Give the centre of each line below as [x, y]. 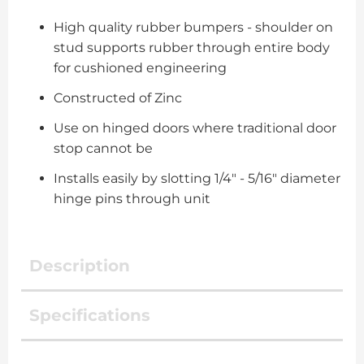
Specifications [90, 315]
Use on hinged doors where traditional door [195, 128]
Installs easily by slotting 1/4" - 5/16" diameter [197, 178]
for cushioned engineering [140, 67]
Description [80, 265]
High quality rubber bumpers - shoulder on [193, 27]
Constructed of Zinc [118, 97]
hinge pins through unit [132, 198]
